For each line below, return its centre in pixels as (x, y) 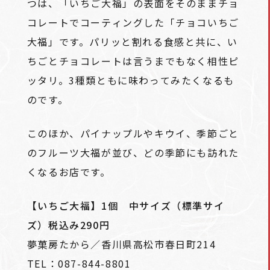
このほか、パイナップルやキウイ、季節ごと (133, 133)
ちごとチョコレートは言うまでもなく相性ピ (133, 61)
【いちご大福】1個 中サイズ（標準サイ (126, 206)
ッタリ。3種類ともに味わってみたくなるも (130, 80)
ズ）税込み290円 (68, 225)
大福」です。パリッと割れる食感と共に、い (132, 42)
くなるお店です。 (69, 172)
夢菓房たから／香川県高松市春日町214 (121, 244)
